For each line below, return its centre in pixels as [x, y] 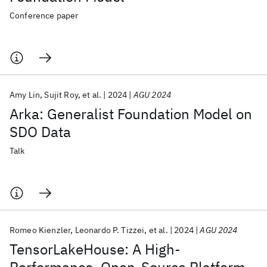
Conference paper [44, 15]
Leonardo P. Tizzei [110, 230]
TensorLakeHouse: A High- [95, 249]
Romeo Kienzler [40, 230]
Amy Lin [25, 95]
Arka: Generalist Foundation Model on [131, 114]
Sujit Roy [61, 95]
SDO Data [40, 132]
